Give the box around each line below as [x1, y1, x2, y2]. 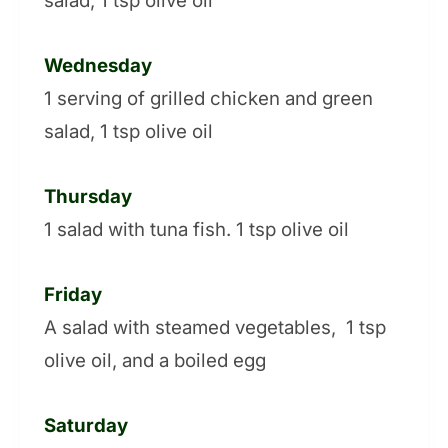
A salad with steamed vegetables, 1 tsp [44, 316, 386, 340]
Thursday [44, 185, 132, 209]
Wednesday [44, 54, 152, 78]
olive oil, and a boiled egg [44, 349, 266, 373]
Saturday [44, 414, 128, 438]
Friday [44, 283, 102, 307]
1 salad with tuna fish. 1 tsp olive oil [44, 218, 349, 242]
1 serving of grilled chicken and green [44, 87, 373, 111]
